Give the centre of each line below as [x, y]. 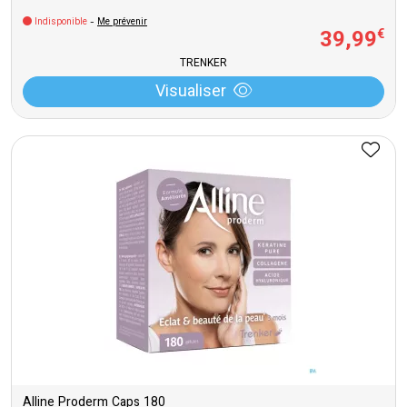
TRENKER [203, 64]
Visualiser [191, 93]
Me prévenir [122, 22]
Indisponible [61, 22]
